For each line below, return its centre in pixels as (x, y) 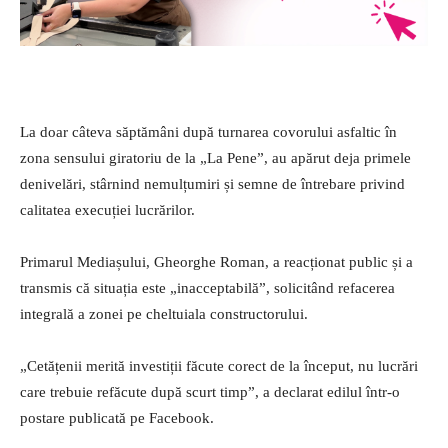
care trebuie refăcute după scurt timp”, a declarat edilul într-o (210, 391)
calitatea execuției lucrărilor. (107, 209)
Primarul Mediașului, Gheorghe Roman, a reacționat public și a (216, 261)
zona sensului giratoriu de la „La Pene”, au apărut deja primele (215, 157)
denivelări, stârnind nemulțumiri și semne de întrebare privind (212, 183)
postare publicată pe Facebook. (117, 417)
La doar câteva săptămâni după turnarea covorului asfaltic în (208, 131)
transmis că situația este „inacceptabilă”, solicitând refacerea (207, 287)
